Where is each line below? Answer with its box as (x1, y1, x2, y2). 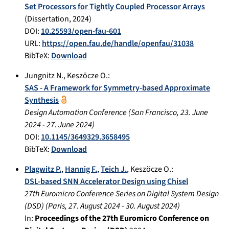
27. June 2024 (47, 119, 92, 130)
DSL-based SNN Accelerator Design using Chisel (25, 175, 188, 187)
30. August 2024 (126, 200, 177, 212)
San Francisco (131, 106, 177, 118)
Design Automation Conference (25, 106, 127, 118)
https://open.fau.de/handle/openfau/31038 (42, 37, 194, 49)
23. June (180, 106, 208, 118)
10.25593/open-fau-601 (41, 25, 121, 37)
